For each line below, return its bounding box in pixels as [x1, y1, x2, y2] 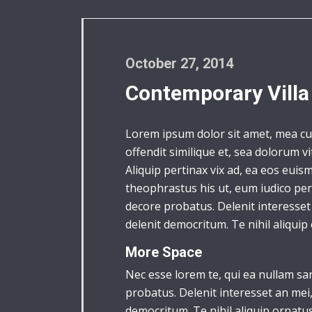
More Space [125, 244, 202, 260]
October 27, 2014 [125, 55, 233, 72]
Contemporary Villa [125, 81, 309, 105]
